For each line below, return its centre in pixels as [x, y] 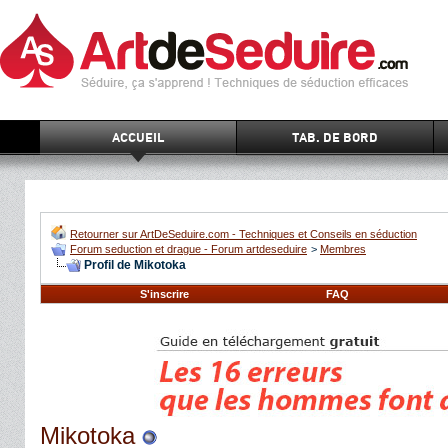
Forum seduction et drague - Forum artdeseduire [188, 249]
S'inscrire [164, 294]
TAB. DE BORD [335, 137]
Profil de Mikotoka [135, 265]
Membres [343, 249]
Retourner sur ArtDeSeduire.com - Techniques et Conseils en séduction [243, 234]
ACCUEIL [138, 137]
